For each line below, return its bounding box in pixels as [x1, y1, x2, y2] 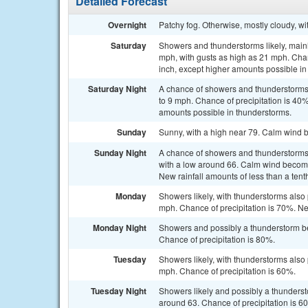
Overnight [108, 19, 146, 31]
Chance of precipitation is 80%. [159, 233, 275, 245]
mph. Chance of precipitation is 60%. [159, 265, 296, 276]
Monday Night [93, 221, 146, 234]
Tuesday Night [91, 285, 146, 297]
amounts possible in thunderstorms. [159, 106, 291, 118]
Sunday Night [94, 146, 146, 159]
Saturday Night [88, 82, 146, 95]
